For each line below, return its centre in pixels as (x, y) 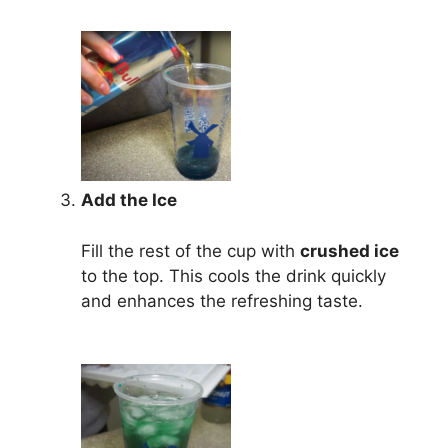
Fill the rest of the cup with (190, 250)
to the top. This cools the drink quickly (233, 275)
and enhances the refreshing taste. (222, 300)
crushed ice (349, 250)
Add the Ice (129, 200)
